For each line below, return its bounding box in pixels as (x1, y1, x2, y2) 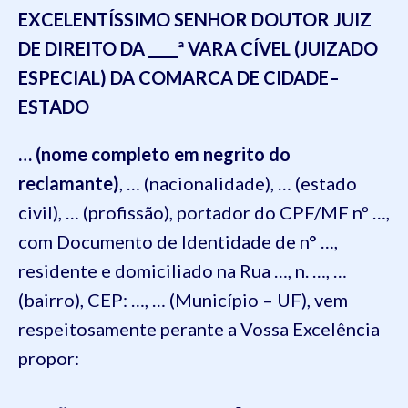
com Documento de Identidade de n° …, (18, 230, 338, 252)
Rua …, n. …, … (240, 260, 347, 281)
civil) (18, 201, 58, 223)
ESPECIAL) (18, 66, 107, 88)
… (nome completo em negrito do (18, 143, 291, 165)
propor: (18, 347, 79, 369)
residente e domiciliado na (18, 260, 240, 281)
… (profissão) (66, 201, 169, 223)
